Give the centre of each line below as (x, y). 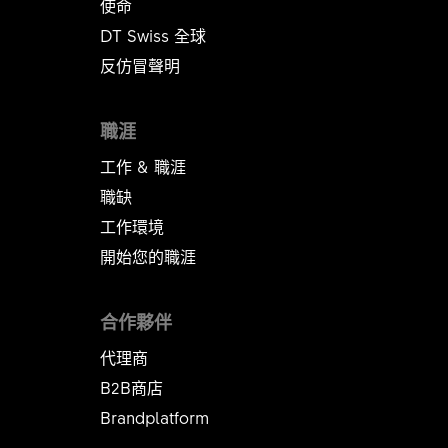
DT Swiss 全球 (153, 35)
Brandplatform (155, 417)
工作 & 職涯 (143, 166)
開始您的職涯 (148, 256)
